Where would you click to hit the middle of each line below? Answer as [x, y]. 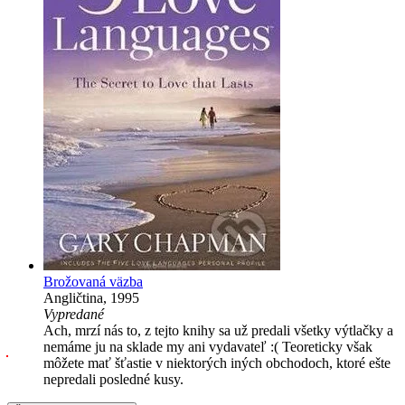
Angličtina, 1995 [91, 298]
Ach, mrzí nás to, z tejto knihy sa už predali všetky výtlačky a [218, 330]
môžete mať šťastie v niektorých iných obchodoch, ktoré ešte [217, 363]
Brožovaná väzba [93, 282]
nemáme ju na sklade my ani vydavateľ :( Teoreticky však [208, 347]
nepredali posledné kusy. [113, 379]
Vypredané [74, 314]
